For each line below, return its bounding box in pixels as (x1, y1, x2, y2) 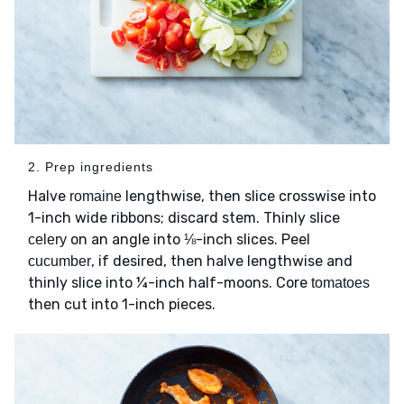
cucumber (28, 253, 91, 270)
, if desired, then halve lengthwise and (91, 252, 353, 271)
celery (28, 232, 67, 248)
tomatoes (311, 275, 370, 291)
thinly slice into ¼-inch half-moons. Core (28, 274, 311, 292)
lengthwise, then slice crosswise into (122, 188, 376, 206)
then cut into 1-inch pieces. (28, 296, 216, 314)
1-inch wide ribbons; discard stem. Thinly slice (28, 209, 340, 227)
